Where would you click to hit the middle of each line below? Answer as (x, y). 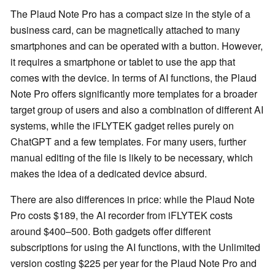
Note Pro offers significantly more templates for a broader (134, 94)
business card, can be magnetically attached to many (125, 30)
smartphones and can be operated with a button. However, (137, 46)
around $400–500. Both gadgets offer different (110, 231)
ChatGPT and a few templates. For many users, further (128, 142)
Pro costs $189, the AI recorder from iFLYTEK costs (122, 215)
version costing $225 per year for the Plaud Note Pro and (134, 263)
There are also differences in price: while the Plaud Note (133, 199)
